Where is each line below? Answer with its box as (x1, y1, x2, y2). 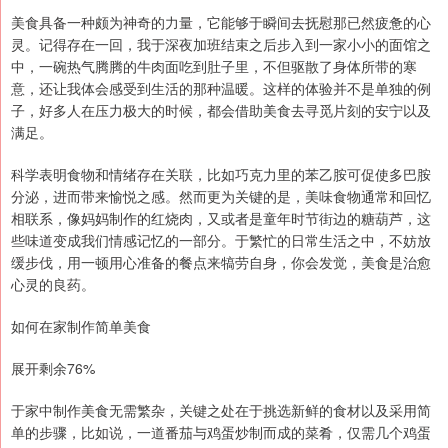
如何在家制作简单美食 (11, 316, 151, 337)
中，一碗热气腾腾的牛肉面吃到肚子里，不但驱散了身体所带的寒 (11, 56, 417, 77)
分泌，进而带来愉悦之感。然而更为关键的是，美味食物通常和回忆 (11, 186, 431, 207)
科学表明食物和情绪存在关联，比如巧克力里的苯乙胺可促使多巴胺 (11, 164, 431, 185)
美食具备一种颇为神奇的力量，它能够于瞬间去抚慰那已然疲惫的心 (11, 12, 431, 33)
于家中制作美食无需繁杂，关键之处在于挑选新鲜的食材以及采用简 (11, 400, 431, 421)
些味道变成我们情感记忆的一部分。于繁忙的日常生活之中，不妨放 (11, 230, 431, 251)
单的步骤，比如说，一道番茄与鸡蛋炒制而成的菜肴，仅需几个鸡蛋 (11, 422, 431, 443)
